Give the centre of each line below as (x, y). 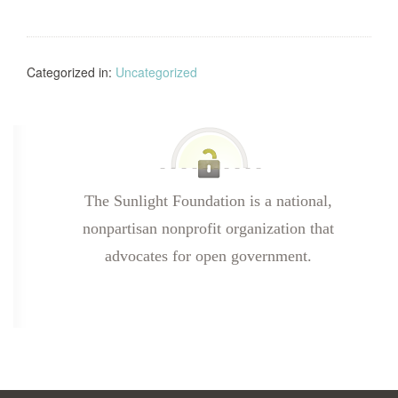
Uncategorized (156, 72)
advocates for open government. (208, 256)
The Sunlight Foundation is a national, (208, 201)
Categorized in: (71, 72)
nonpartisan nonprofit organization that (208, 228)
